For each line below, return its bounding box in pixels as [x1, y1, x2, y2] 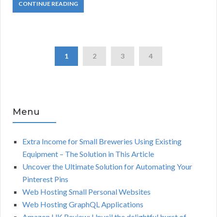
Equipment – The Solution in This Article [22, 149, 154, 159]
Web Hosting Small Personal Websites [22, 187, 151, 197]
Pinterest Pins [22, 174, 68, 184]
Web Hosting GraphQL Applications [22, 200, 143, 209]
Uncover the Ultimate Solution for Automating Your [22, 162, 192, 171]
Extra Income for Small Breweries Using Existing [22, 137, 182, 146]
